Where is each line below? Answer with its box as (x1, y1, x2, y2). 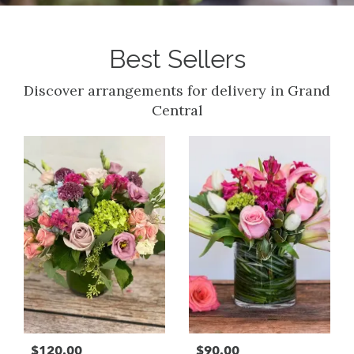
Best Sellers (108, 44, 246, 74)
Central (151, 101, 203, 120)
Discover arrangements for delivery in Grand (24, 81, 330, 100)
